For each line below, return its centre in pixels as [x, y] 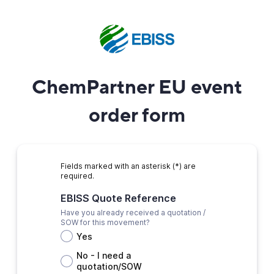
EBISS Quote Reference [118, 198]
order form [137, 116]
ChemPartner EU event [137, 87]
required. [77, 176]
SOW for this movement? [105, 222]
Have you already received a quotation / [133, 213]
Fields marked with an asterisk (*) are [128, 166]
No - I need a [103, 255]
